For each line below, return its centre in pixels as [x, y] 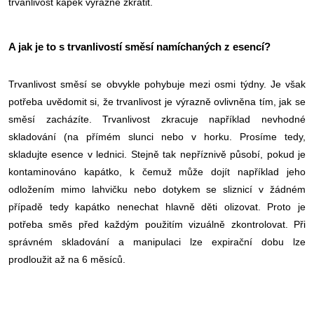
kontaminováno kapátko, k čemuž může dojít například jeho [157, 171]
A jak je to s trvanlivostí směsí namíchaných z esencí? [139, 47]
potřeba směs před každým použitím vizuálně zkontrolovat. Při [157, 224]
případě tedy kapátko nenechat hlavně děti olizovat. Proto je [157, 206]
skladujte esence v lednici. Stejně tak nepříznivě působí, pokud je [157, 154]
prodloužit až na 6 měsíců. [67, 259]
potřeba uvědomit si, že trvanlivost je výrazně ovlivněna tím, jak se [157, 101]
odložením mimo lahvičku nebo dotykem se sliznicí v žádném [157, 189]
